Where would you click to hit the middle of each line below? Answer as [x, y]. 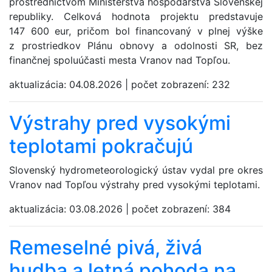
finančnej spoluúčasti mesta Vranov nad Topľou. [120, 60]
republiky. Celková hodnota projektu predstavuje [136, 17]
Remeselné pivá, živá [106, 248]
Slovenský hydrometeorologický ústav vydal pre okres [136, 170]
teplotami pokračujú [101, 146]
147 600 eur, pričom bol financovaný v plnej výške [136, 31]
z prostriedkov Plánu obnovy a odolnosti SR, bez [136, 46]
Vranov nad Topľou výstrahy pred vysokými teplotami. [134, 185]
